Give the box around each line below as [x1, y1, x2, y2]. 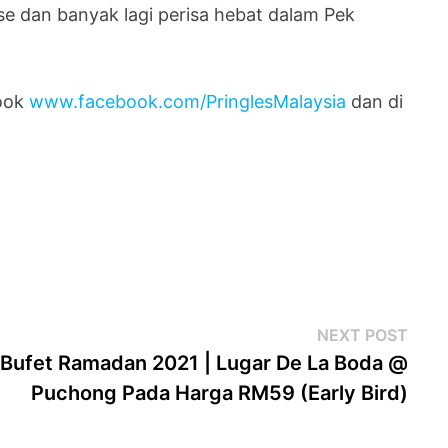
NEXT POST [316, 324, 408, 345]
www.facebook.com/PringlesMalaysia [29, 90, 347, 112]
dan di [346, 90, 404, 112]
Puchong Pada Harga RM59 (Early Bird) [30, 380, 408, 405]
